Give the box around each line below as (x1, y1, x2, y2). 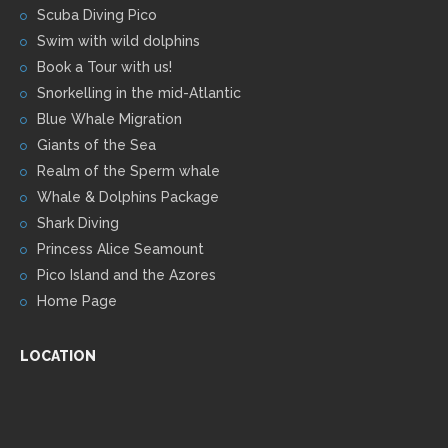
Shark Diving (37, 214, 119, 231)
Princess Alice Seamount (37, 240, 204, 257)
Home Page (37, 292, 117, 309)
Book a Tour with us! (37, 58, 172, 75)
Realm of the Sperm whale (37, 162, 220, 179)
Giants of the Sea (37, 136, 156, 153)
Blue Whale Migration (37, 110, 182, 127)
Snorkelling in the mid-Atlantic (37, 84, 241, 101)
